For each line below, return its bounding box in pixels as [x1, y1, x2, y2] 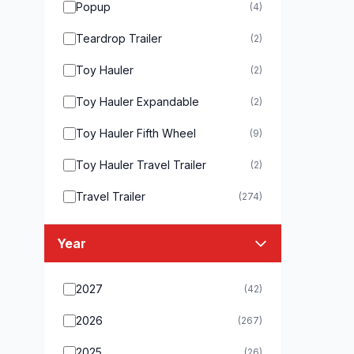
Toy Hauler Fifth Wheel [76, 126, 196, 140]
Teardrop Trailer [76, 32, 162, 45]
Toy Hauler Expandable [76, 95, 199, 108]
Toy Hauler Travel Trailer [76, 158, 206, 171]
